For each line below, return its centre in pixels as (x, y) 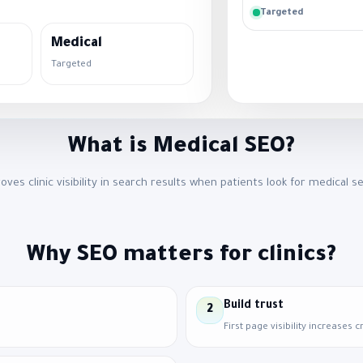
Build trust (254, 306)
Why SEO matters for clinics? (181, 256)
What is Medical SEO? (181, 148)
